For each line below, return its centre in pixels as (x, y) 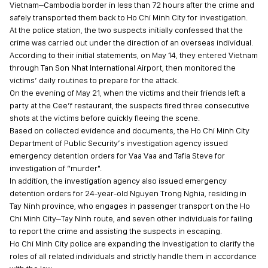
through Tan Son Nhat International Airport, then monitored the (123, 68)
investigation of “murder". (56, 168)
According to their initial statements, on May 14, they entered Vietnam (134, 55)
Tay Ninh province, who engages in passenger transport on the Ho (130, 206)
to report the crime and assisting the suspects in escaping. (116, 231)
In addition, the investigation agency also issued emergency (118, 181)
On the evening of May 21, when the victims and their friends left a (127, 93)
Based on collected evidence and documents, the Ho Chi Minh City (130, 130)
